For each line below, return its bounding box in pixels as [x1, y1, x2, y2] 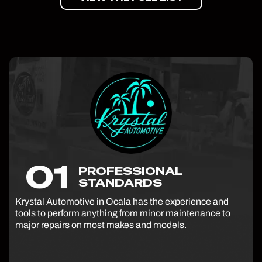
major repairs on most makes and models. [15, 219, 187, 230]
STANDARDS [78, 175, 162, 190]
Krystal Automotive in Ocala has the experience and [15, 196, 229, 206]
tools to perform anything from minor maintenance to [15, 208, 230, 218]
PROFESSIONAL [78, 163, 183, 178]
